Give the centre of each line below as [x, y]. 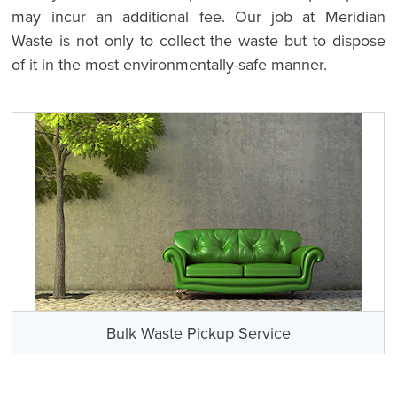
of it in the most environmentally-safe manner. [170, 64]
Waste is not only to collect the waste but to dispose [198, 40]
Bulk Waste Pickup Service [198, 332]
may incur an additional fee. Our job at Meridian [198, 16]
